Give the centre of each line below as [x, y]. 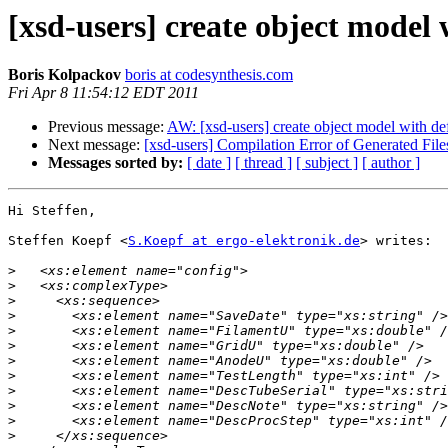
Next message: [96, 145]
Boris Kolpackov [64, 75]
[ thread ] [263, 163]
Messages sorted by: [115, 163]
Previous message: [107, 127]
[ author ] [391, 163]
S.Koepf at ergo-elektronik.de [244, 241]
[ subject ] [327, 163]
